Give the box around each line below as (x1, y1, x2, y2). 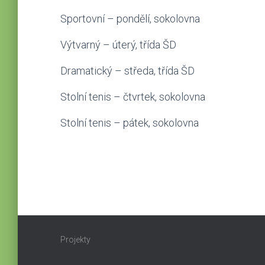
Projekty (60, 235, 91, 244)
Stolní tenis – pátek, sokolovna (60, 117, 199, 129)
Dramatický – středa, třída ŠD (60, 64, 195, 77)
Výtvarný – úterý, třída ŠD (60, 38, 176, 51)
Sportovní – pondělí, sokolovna (60, 12, 200, 25)
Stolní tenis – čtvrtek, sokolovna (60, 91, 205, 103)
